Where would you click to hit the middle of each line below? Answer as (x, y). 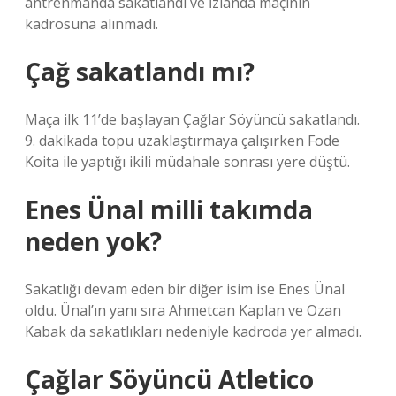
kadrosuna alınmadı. (91, 24)
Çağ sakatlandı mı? (140, 72)
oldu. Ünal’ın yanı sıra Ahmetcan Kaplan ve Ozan (183, 310)
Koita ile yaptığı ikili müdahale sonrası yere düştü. (187, 162)
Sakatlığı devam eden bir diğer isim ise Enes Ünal (185, 289)
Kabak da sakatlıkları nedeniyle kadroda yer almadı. (193, 331)
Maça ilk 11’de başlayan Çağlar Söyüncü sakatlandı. (192, 119)
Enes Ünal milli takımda (169, 209)
